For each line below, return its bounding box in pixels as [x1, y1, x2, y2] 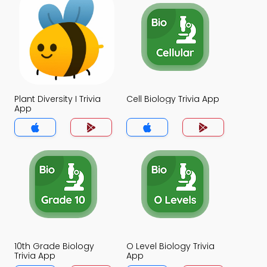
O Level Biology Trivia [126, 240, 215, 252]
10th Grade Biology [14, 240, 94, 252]
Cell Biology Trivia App [126, 93, 219, 105]
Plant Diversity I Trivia [14, 93, 101, 105]
